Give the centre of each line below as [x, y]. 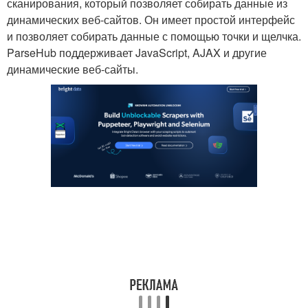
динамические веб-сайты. [73, 69]
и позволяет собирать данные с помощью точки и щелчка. [154, 36]
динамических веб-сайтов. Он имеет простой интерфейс [151, 20]
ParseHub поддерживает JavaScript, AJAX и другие [137, 53]
